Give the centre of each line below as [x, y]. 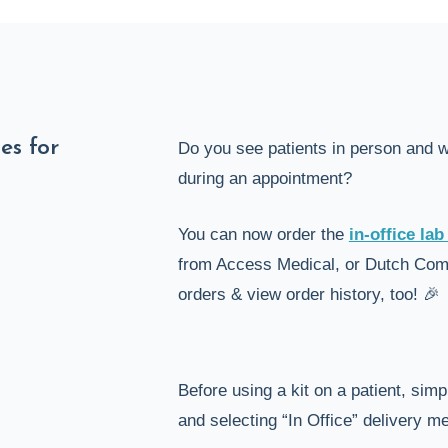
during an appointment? [264, 178]
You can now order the [263, 234]
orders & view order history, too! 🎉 [308, 294]
